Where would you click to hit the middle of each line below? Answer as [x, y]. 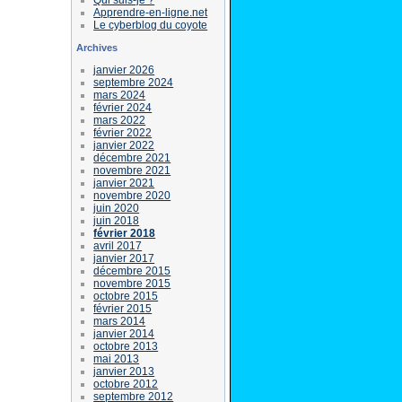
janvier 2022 [124, 145]
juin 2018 [117, 220]
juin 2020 [117, 208]
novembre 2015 [132, 283]
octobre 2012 [126, 384]
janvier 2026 [124, 70]
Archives [97, 47]
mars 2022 [120, 120]
